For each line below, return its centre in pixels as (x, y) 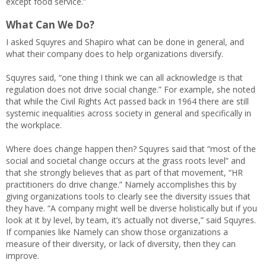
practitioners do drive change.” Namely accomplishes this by (121, 184)
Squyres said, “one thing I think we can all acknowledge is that (124, 77)
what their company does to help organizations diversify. (115, 53)
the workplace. (34, 125)
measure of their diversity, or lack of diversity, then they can (121, 243)
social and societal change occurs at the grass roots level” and (126, 160)
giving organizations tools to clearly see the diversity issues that (128, 196)
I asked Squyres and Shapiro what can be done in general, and (125, 42)
